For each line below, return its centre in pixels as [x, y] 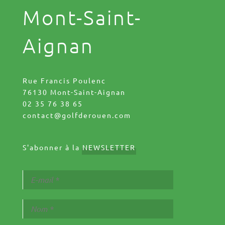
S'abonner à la [52, 147]
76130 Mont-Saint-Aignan [74, 92]
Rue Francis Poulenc [64, 80]
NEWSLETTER [109, 147]
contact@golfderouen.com [77, 115]
